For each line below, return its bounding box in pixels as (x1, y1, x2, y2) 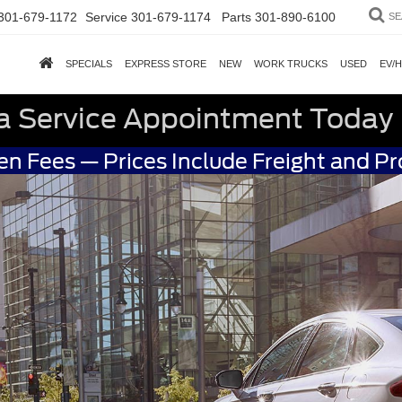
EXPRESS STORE (125, 58, 206, 69)
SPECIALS (66, 58, 112, 69)
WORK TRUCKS (254, 58, 328, 69)
